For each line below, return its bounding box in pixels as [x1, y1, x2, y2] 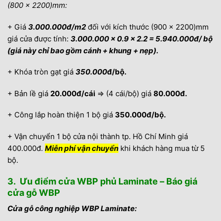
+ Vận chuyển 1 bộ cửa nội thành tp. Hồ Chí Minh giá [7, 131, 188, 141]
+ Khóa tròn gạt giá [7, 67, 75, 77]
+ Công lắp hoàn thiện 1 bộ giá [7, 110, 115, 120]
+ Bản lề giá [7, 88, 50, 98]
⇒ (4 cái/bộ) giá [95, 88, 153, 98]
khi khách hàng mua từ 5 [118, 143, 205, 153]
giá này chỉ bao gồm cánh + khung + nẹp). [10, 45, 158, 55]
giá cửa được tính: [7, 34, 71, 43]
